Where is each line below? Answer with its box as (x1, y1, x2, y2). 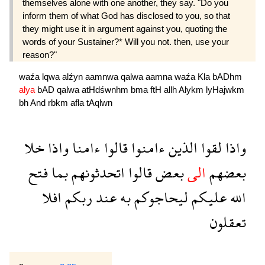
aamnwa (85, 72, 121, 82)
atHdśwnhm (82, 85, 131, 95)
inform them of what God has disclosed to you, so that (22, 10, 230, 21)
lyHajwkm (206, 85, 244, 95)
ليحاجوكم (131, 180, 188, 214)
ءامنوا (128, 131, 165, 164)
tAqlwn (86, 98, 112, 108)
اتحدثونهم (68, 156, 125, 189)
